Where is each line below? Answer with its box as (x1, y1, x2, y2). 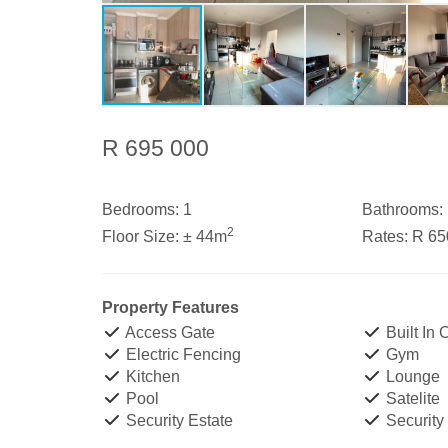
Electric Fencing (122, 346, 241, 363)
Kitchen (122, 368, 180, 385)
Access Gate (122, 324, 215, 341)
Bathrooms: (361, 201, 443, 218)
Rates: (361, 228, 408, 245)
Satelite (381, 390, 440, 407)
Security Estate (122, 412, 233, 429)
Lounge (381, 368, 440, 385)
